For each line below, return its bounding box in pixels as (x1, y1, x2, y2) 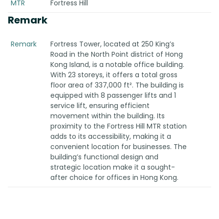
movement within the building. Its (50, 111, 165, 121)
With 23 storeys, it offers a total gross (50, 70, 177, 80)
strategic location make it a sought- (50, 162, 175, 172)
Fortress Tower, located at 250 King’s (50, 39, 175, 49)
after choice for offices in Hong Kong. (50, 173, 178, 182)
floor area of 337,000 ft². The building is (50, 80, 184, 90)
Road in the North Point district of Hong (50, 49, 183, 59)
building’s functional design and (50, 152, 158, 162)
